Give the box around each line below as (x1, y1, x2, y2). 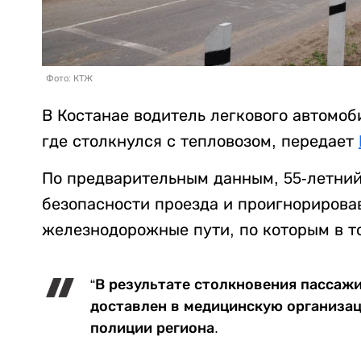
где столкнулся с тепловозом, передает (42, 132, 359, 151)
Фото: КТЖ (46, 73, 93, 84)
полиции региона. (90, 320, 218, 337)
